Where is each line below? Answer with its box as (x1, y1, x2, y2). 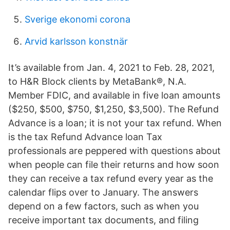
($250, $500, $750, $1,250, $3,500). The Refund (8, 104, 219, 114)
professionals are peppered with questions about (8, 145, 221, 156)
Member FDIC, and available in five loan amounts (8, 90, 220, 101)
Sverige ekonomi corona (25, 14, 130, 25)
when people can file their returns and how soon (8, 159, 219, 170)
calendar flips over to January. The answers (8, 187, 198, 198)
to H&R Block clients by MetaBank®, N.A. (8, 76, 186, 87)
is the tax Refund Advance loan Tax (8, 131, 162, 142)
